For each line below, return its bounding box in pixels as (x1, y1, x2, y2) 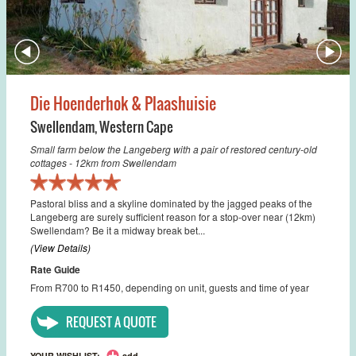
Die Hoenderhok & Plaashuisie (30, 91, 216, 115)
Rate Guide (30, 261, 80, 277)
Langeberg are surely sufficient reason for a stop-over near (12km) (30, 209, 315, 223)
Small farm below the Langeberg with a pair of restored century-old (30, 141, 317, 156)
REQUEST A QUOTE (66, 311, 157, 331)
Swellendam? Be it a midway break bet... (30, 222, 205, 237)
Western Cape (99, 116, 173, 137)
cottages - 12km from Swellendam (30, 155, 176, 169)
